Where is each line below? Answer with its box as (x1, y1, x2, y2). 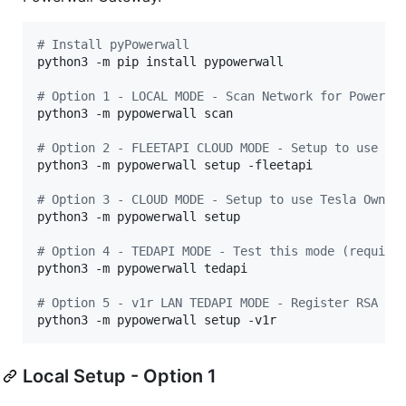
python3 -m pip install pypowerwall (37, 53, 284, 69)
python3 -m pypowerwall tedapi (37, 260, 247, 275)
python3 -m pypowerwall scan (37, 105, 233, 121)
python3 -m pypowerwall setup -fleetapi (37, 157, 313, 172)
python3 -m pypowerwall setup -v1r (37, 312, 276, 327)
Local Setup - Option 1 (23, 364, 217, 387)
